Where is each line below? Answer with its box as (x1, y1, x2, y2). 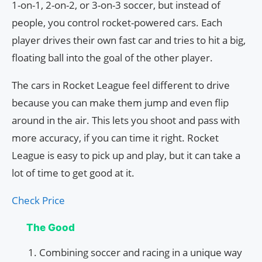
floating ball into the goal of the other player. (12, 51, 213, 65)
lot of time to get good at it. (12, 166, 135, 180)
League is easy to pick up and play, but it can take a (12, 149, 240, 163)
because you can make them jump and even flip (12, 96, 229, 110)
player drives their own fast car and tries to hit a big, (12, 33, 246, 47)
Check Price (12, 194, 65, 208)
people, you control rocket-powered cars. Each (12, 16, 222, 30)
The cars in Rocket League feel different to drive (12, 78, 230, 92)
